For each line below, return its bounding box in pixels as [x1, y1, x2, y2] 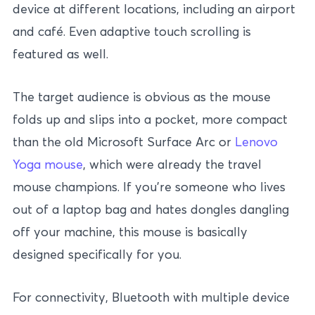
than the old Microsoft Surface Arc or [13, 134, 235, 150]
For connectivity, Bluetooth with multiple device [13, 288, 290, 305]
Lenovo [235, 134, 278, 150]
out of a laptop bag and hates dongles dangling [13, 201, 289, 218]
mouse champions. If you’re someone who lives [13, 179, 285, 195]
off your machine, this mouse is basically [13, 224, 247, 240]
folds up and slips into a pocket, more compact [13, 111, 288, 128]
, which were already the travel [83, 156, 262, 173]
